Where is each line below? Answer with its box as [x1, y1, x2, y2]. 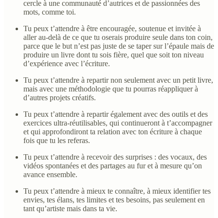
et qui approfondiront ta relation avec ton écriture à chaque [23, 127, 202, 136]
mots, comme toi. [23, 7, 76, 16]
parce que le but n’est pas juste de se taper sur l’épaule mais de [23, 41, 214, 50]
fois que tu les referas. [23, 136, 90, 145]
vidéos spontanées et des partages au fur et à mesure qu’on [23, 161, 202, 170]
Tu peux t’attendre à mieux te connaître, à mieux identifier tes [23, 186, 211, 195]
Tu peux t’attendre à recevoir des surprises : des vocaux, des [23, 152, 207, 161]
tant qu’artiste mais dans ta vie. [23, 204, 117, 213]
